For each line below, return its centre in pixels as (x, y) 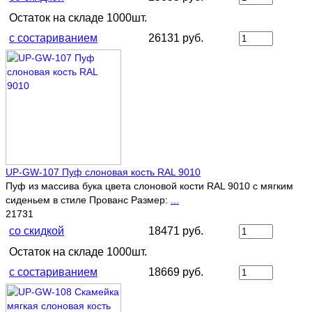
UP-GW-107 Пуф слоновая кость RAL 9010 (103, 172)
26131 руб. (176, 38)
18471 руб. (176, 231)
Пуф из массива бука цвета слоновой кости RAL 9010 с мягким (149, 186)
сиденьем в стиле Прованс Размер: (88, 200)
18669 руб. (176, 272)
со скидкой (37, 231)
